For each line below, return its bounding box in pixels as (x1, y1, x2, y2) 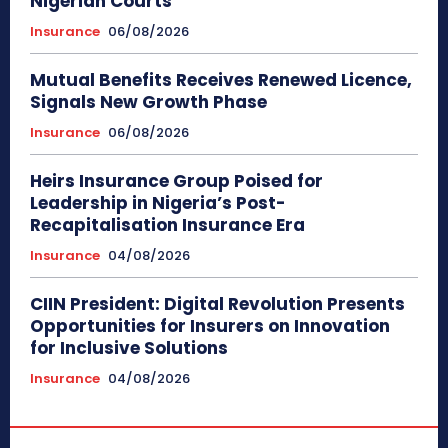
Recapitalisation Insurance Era (30, 213, 305, 238)
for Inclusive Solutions (30, 336, 228, 361)
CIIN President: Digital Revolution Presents (30, 292, 405, 317)
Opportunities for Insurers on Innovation (30, 314, 390, 339)
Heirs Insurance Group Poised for (30, 169, 323, 194)
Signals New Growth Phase (30, 90, 267, 115)
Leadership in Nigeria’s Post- (30, 191, 286, 216)
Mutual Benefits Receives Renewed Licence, (30, 68, 412, 93)
